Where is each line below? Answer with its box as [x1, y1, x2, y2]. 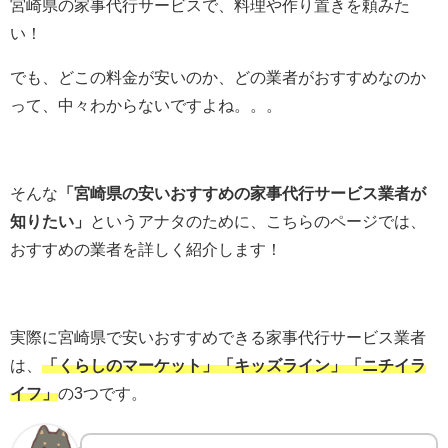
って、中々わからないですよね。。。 [10, 96, 282, 113]
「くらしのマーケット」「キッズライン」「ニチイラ [42, 356, 426, 373]
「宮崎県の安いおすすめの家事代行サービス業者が [58, 184, 426, 201]
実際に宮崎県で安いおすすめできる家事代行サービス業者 [10, 328, 426, 345]
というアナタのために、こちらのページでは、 [90, 212, 426, 229]
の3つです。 [58, 384, 147, 401]
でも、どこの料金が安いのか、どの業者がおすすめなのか [10, 68, 426, 85]
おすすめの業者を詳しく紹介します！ [10, 240, 282, 257]
